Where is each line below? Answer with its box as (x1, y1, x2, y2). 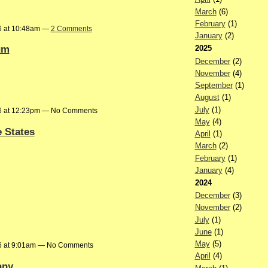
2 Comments (50, 24, 92, 33)
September (194, 81, 233, 90)
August (194, 93, 220, 102)
